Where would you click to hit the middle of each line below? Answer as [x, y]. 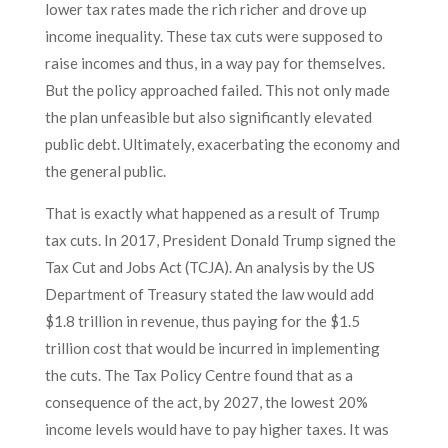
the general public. [106, 171]
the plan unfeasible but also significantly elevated [208, 117]
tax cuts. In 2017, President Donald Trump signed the [220, 240]
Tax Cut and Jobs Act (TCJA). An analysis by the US [209, 267]
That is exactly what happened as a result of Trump [212, 213]
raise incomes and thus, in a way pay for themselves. [214, 63]
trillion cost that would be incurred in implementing [212, 348]
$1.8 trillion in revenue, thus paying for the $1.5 [202, 321]
